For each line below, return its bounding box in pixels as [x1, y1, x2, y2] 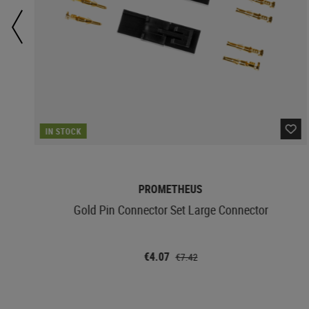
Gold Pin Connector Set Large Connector [73, 201, 268, 218]
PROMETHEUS [138, 181, 203, 197]
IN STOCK [45, 125, 82, 137]
